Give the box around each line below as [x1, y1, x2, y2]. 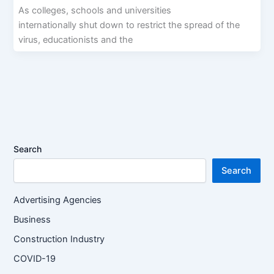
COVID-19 [13, 253, 56, 264]
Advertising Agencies [13, 194, 105, 206]
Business [13, 213, 51, 225]
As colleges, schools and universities [18, 4, 171, 16]
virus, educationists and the [18, 34, 133, 45]
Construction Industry [13, 233, 105, 245]
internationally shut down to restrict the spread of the [18, 19, 240, 31]
